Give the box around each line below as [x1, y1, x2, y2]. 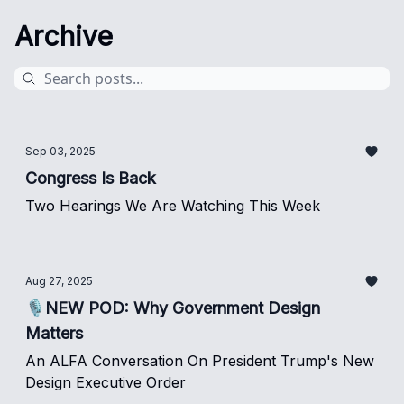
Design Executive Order [25, 373, 186, 391]
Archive [14, 20, 113, 52]
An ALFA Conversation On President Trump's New [25, 352, 374, 370]
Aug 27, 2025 [25, 274, 93, 288]
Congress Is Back [25, 169, 156, 188]
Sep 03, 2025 [25, 144, 96, 158]
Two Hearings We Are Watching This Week [25, 197, 320, 215]
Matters [25, 324, 83, 343]
